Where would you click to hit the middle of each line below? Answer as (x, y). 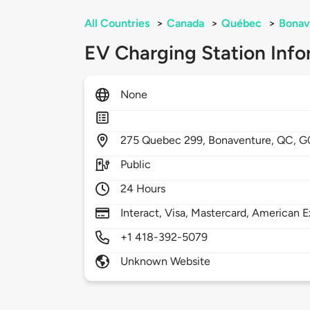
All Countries (117, 24)
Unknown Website (166, 262)
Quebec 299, (175, 140)
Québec (241, 24)
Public (136, 165)
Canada (185, 24)
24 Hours (143, 189)
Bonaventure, (243, 140)
